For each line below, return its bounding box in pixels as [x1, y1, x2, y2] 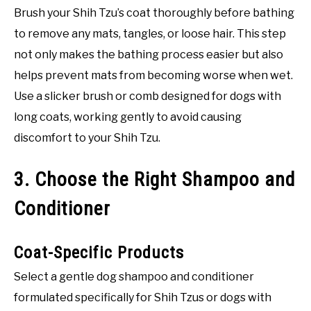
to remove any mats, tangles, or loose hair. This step [14, 27, 286, 41]
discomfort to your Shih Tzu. [14, 131, 160, 145]
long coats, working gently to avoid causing [14, 110, 242, 124]
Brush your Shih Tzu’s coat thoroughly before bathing [14, 6, 294, 20]
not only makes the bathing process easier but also [14, 48, 283, 62]
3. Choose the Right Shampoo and [14, 167, 295, 191]
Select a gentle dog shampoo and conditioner [14, 269, 254, 283]
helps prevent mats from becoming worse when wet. [14, 69, 293, 83]
